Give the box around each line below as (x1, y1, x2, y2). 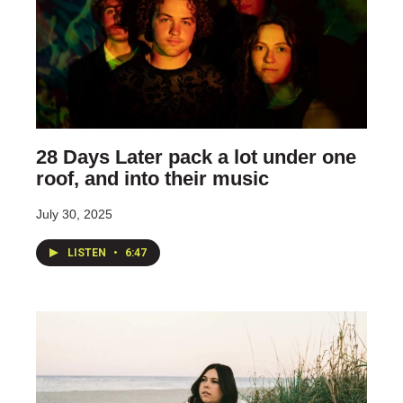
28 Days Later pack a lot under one (36, 145, 356, 168)
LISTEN (67, 246, 109, 259)
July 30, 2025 (36, 206, 112, 221)
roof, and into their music (36, 166, 269, 190)
